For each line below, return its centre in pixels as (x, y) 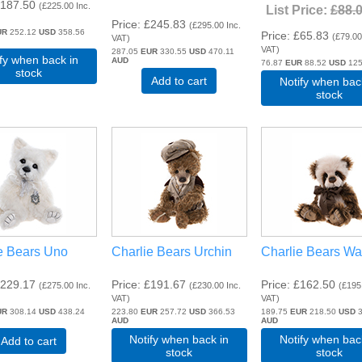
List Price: (299, 11)
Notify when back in (179, 339)
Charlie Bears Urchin (171, 251)
